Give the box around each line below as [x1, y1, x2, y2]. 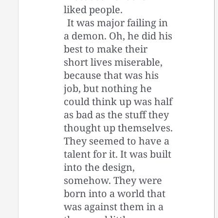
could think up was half [64, 95, 173, 109]
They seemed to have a [64, 134, 170, 148]
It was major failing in [67, 16, 168, 30]
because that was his [64, 69, 159, 82]
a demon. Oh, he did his [64, 29, 173, 43]
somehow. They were [64, 174, 163, 187]
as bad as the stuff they [64, 108, 169, 122]
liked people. [64, 3, 123, 17]
